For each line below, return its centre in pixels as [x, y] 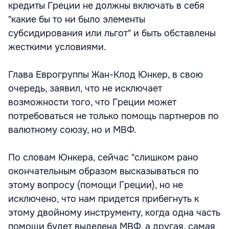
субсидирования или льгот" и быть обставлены [112, 33]
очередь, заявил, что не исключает [85, 88]
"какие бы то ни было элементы [77, 19]
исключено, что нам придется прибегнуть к [104, 199]
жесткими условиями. [57, 47]
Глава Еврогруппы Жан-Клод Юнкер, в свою [106, 75]
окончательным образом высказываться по [104, 171]
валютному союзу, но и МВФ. [72, 130]
